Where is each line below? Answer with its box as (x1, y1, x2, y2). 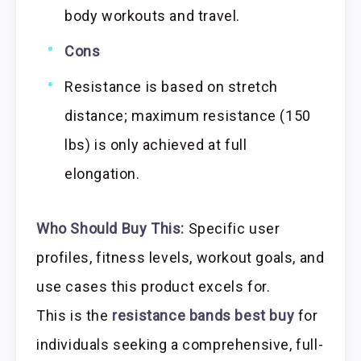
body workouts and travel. (64, 6, 241, 24)
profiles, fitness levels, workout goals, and (36, 248, 325, 266)
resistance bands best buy (112, 306, 295, 324)
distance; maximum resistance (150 (64, 106, 311, 124)
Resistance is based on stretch (64, 77, 279, 95)
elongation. (64, 164, 140, 182)
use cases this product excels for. (36, 277, 271, 295)
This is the (36, 306, 113, 324)
